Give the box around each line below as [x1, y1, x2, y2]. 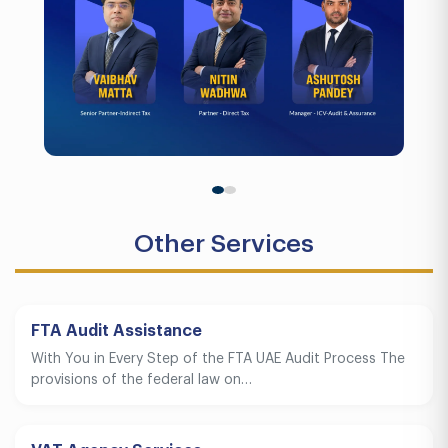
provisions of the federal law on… [31, 373, 252, 387]
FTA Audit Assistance [31, 323, 202, 339]
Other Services [134, 231, 314, 256]
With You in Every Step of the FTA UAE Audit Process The [31, 352, 405, 366]
